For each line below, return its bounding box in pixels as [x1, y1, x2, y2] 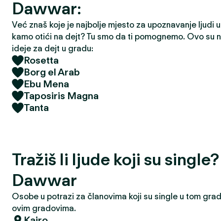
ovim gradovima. [12, 203, 76, 213]
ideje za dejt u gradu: [12, 43, 93, 53]
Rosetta [24, 54, 59, 66]
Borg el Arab [24, 66, 80, 78]
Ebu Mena [24, 78, 69, 90]
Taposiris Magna [24, 90, 99, 102]
